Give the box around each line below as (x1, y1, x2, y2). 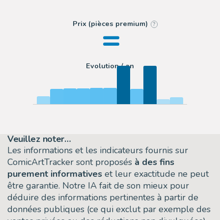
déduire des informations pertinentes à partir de (7, 191, 198, 203)
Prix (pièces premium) (72, 19, 148, 29)
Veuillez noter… (7, 133, 71, 145)
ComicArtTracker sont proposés (7, 156, 135, 168)
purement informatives (7, 167, 102, 180)
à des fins (135, 156, 174, 168)
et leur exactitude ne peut (102, 167, 209, 180)
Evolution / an (86, 61, 134, 71)
